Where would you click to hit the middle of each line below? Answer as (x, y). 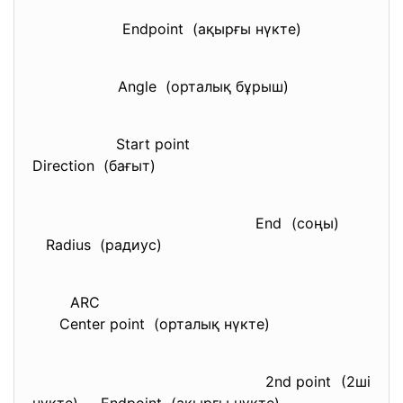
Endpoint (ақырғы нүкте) (167, 29)
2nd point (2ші (273, 381)
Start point (201, 144)
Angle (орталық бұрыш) (167, 86)
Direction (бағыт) (94, 166)
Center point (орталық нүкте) (169, 324)
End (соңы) (270, 223)
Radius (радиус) (97, 245)
